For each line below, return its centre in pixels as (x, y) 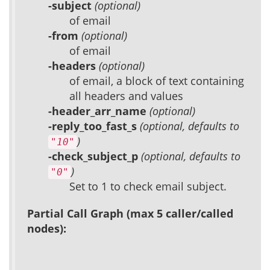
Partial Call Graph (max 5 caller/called (130, 214)
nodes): (47, 229)
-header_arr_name (99, 111)
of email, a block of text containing (157, 81)
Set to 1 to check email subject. (148, 187)
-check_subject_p (95, 156)
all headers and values (126, 96)
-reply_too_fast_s (94, 126)
